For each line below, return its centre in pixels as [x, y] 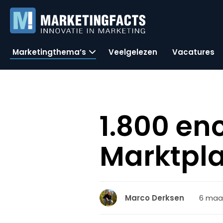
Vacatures [193, 52]
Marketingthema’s [49, 52]
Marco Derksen [155, 198]
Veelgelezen [133, 52]
